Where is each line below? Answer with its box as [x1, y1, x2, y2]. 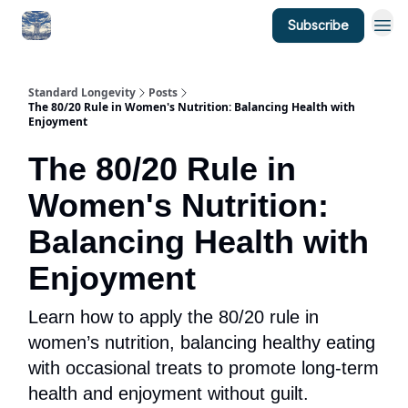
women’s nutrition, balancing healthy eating [28, 332, 375, 352]
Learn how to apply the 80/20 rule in [28, 307, 319, 327]
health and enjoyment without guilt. [28, 383, 309, 403]
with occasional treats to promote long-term [28, 358, 379, 378]
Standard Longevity [28, 85, 136, 100]
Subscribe [288, 17, 349, 33]
